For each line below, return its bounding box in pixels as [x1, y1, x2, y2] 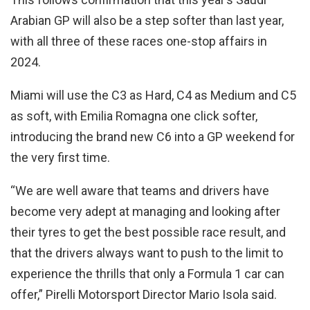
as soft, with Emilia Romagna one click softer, [10, 109, 257, 123]
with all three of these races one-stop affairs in [10, 34, 267, 48]
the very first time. [10, 150, 110, 165]
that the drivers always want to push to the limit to [10, 246, 283, 260]
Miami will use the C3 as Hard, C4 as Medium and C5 [10, 88, 296, 102]
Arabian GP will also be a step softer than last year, [10, 13, 284, 28]
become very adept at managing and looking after [10, 204, 280, 219]
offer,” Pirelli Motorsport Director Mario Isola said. [10, 287, 280, 302]
